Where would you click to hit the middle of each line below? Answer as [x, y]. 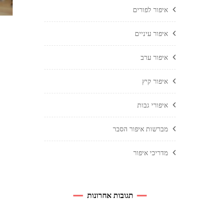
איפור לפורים [150, 10]
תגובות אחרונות [110, 195]
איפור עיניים [151, 34]
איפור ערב [154, 57]
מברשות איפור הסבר [140, 129]
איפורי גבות [153, 105]
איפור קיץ [155, 81]
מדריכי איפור [151, 153]
